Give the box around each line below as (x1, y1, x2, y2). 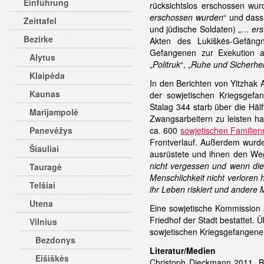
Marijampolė (29, 106, 78, 118)
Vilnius (29, 216, 57, 227)
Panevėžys (29, 124, 72, 136)
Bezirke (24, 33, 53, 45)
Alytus (29, 51, 55, 63)
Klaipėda (29, 70, 65, 81)
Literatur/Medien (150, 245, 216, 256)
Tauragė (29, 161, 62, 173)
